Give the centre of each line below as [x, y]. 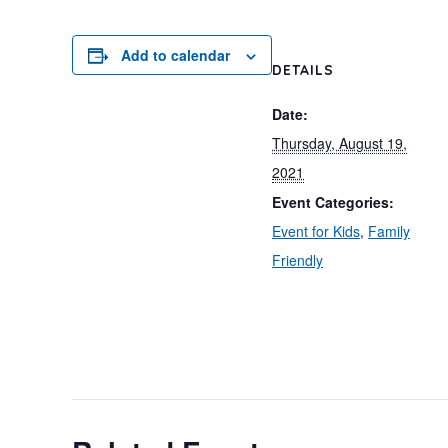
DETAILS [303, 70]
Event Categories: [333, 202]
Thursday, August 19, [339, 143]
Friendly [297, 260]
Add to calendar [175, 55]
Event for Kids [316, 231]
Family [389, 231]
